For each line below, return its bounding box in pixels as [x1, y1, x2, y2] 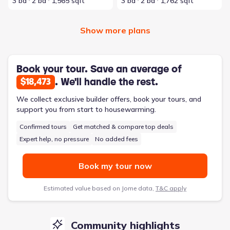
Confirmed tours [20, 122, 67, 130]
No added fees [95, 135, 138, 143]
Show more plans [80, 25, 150, 35]
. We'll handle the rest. [55, 75, 158, 88]
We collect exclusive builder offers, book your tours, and [16, 94, 201, 104]
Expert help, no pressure [20, 135, 89, 143]
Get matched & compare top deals [73, 122, 174, 130]
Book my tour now [78, 160, 152, 171]
